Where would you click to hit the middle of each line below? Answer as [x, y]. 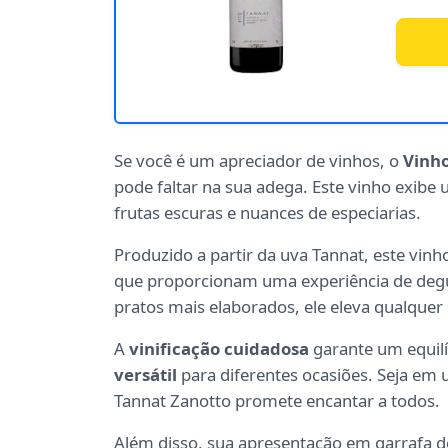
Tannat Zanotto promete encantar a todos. [277, 401]
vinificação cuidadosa [219, 349]
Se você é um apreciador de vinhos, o [258, 161]
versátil [145, 375]
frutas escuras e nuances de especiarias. [267, 213]
